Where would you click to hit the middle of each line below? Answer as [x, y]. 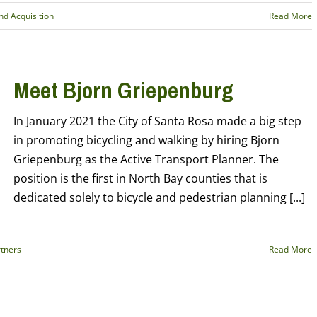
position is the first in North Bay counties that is [140, 179]
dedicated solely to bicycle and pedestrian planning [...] [159, 198]
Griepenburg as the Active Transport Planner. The [146, 160]
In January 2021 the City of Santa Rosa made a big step [157, 121]
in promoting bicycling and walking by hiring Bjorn [146, 140]
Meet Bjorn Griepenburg [123, 91]
